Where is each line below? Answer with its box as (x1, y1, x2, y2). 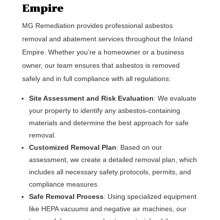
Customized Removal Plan (28, 143, 116, 151)
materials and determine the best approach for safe (28, 119, 189, 127)
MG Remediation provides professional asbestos (22, 22, 173, 29)
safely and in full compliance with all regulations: (22, 75, 171, 82)
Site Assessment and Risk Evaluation (28, 94, 154, 102)
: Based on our (116, 143, 162, 151)
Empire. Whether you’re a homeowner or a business (22, 48, 184, 56)
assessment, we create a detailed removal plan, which (28, 156, 197, 164)
